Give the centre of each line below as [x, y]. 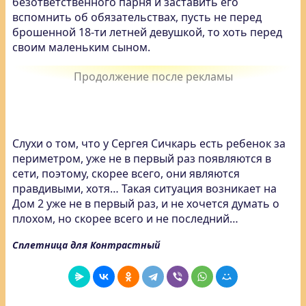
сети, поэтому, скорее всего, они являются [126, 173]
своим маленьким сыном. [81, 47]
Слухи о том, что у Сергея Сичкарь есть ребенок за [149, 143]
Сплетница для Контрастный [86, 245]
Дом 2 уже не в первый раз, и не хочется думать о [146, 204]
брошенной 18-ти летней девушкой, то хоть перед [147, 32]
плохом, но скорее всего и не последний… [125, 219]
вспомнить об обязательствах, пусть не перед [137, 17]
